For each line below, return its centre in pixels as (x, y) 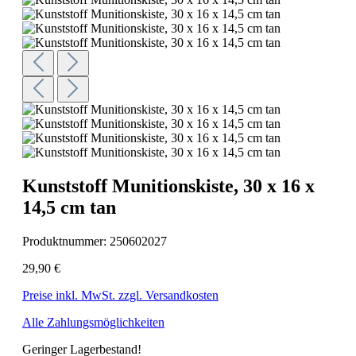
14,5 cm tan (69, 207)
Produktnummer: (66, 241)
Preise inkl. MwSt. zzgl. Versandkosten (120, 295)
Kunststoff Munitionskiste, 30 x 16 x (168, 186)
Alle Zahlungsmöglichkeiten (93, 322)
